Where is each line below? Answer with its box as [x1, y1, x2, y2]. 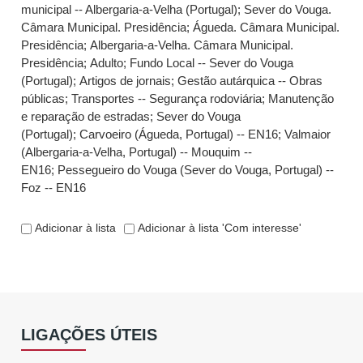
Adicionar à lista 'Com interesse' [135, 221, 302, 234]
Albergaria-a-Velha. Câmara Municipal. [90, 38, 294, 52]
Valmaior [284, 127, 331, 141]
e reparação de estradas [21, 109, 151, 123]
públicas [21, 92, 66, 105]
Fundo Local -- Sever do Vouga [130, 56, 294, 70]
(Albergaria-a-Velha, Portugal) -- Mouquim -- [21, 145, 253, 159]
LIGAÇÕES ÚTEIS [21, 326, 158, 344]
